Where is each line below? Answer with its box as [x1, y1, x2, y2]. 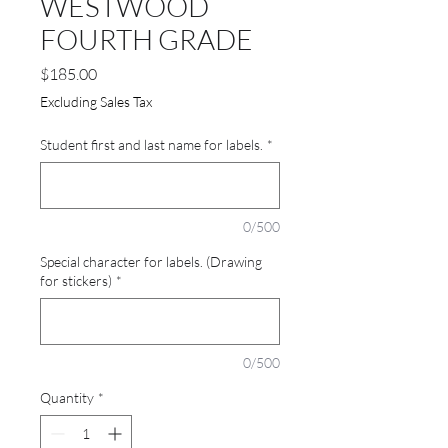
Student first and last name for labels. [40, 136, 263, 153]
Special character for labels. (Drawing [40, 253, 262, 270]
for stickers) [40, 272, 112, 289]
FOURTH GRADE [40, 22, 253, 56]
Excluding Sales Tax [40, 93, 152, 110]
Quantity [40, 389, 94, 406]
